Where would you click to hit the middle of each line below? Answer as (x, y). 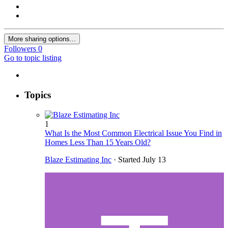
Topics (38, 95)
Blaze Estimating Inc (78, 159)
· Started (127, 159)
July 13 (154, 159)
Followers (20, 49)
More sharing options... (42, 39)
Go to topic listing (33, 58)
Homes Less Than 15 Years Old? (98, 142)
